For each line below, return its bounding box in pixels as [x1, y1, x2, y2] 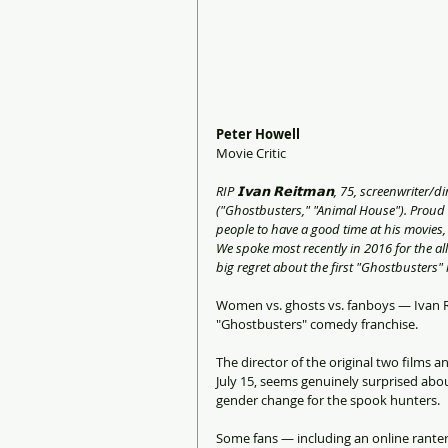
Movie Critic [216, 143, 286, 162]
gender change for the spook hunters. [216, 390, 440, 409]
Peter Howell [216, 124, 300, 143]
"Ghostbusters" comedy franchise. [216, 314, 418, 333]
